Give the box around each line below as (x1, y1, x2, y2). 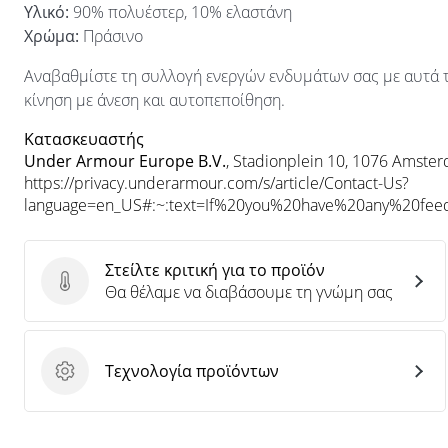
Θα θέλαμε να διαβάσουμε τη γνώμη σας (105, 281, 393, 303)
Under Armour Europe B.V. (24, 150, 226, 172)
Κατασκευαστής (24, 128, 144, 150)
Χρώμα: (24, 25, 79, 47)
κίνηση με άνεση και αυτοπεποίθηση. (24, 89, 285, 111)
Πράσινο (79, 25, 143, 47)
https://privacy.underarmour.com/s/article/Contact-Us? (24, 172, 409, 194)
